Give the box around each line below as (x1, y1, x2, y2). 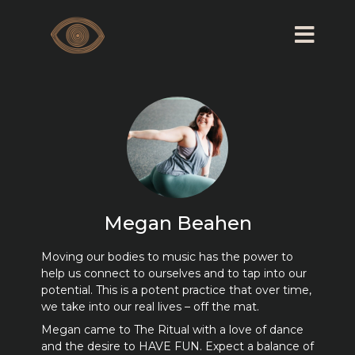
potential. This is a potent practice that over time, (40, 283, 311, 297)
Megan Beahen (103, 212, 252, 235)
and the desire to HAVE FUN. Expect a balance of (40, 339, 314, 353)
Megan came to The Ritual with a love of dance (40, 323, 303, 337)
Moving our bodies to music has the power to (40, 250, 293, 264)
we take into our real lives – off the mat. (40, 300, 259, 314)
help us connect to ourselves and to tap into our (40, 266, 307, 281)
